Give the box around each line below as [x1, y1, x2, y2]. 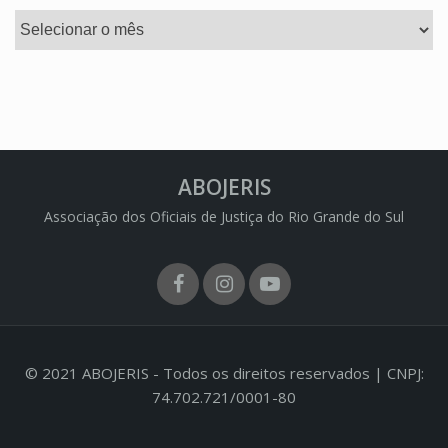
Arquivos [14, 11, 74, 30]
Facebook [177, 289, 266, 316]
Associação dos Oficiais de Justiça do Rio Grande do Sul [44, 207, 404, 226]
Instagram [223, 289, 322, 316]
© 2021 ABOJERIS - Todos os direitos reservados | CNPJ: [24, 363, 424, 383]
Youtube [269, 289, 350, 316]
